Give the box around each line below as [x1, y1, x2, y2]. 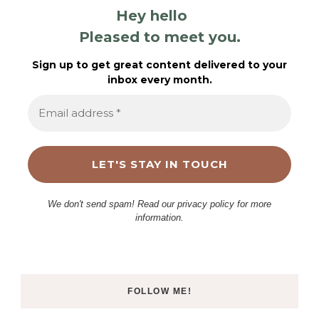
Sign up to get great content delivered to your [32, 58, 287, 71]
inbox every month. [107, 73, 212, 86]
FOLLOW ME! [127, 286, 192, 296]
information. [135, 211, 184, 223]
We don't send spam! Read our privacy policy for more [48, 198, 271, 209]
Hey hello [115, 6, 187, 24]
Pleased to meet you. [78, 28, 241, 46]
